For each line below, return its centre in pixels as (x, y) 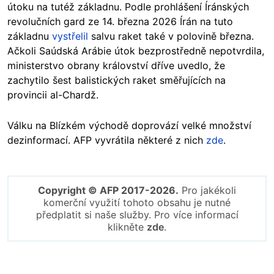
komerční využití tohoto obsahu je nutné (137, 203)
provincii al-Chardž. (53, 95)
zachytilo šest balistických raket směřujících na (117, 80)
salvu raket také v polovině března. (171, 36)
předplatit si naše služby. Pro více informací (137, 215)
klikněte (127, 227)
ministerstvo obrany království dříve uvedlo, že (116, 66)
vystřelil (70, 36)
